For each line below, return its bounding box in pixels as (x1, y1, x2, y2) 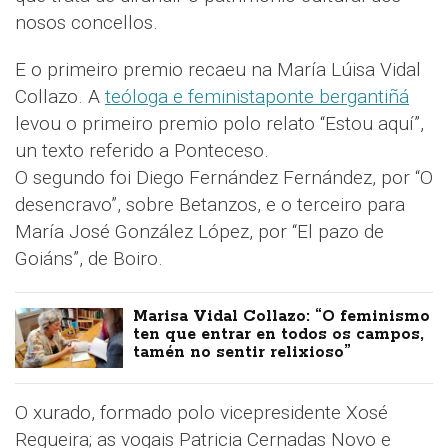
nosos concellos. (15, 10, 158, 34)
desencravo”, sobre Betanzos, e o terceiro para (15, 192, 405, 216)
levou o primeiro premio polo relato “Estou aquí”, (15, 111, 424, 135)
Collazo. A (15, 84, 105, 108)
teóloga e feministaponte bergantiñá (105, 84, 409, 108)
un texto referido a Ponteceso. (15, 138, 269, 162)
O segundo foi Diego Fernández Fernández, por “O (15, 165, 433, 189)
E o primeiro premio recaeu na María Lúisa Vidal (15, 57, 421, 81)
